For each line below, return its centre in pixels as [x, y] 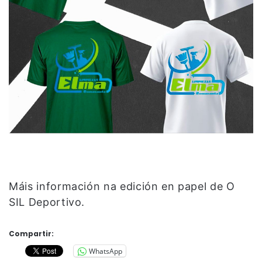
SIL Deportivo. [47, 202]
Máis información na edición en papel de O [122, 187]
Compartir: [31, 234]
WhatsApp [106, 251]
